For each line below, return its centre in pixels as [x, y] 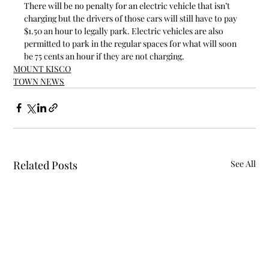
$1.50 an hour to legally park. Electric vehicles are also [125, 31]
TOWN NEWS [39, 81]
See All [243, 163]
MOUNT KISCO [42, 68]
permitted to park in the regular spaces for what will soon [131, 43]
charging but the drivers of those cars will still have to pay [132, 18]
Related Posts [46, 165]
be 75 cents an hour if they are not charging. [104, 56]
